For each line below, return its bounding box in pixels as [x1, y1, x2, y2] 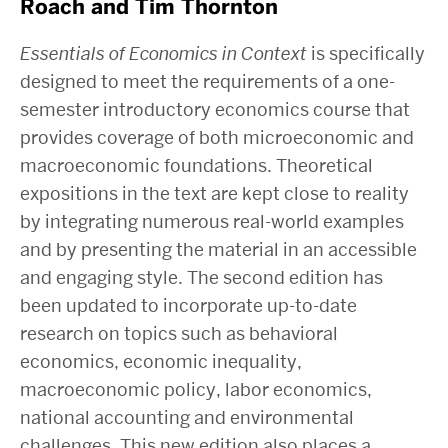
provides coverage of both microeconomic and [20, 126, 414, 149]
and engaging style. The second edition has [20, 266, 383, 289]
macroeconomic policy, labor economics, [20, 378, 372, 401]
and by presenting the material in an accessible [20, 238, 417, 261]
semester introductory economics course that [20, 98, 410, 121]
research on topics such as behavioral [20, 322, 338, 345]
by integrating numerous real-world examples [20, 210, 404, 233]
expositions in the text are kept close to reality [20, 182, 409, 205]
